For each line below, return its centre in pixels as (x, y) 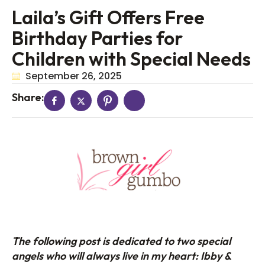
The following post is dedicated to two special (121, 241)
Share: (28, 97)
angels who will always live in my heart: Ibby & (121, 256)
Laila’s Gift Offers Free (108, 17)
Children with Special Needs (131, 59)
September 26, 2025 (73, 76)
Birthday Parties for (97, 38)
